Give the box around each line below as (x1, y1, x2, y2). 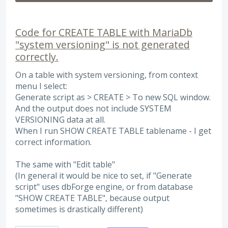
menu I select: (15, 80, 67, 92)
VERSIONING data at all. (15, 113, 105, 125)
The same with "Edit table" (15, 158, 115, 170)
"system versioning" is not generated (15, 37, 190, 51)
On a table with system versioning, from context (15, 69, 198, 80)
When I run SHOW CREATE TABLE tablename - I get (15, 125, 211, 136)
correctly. (15, 49, 59, 64)
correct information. (15, 136, 92, 148)
